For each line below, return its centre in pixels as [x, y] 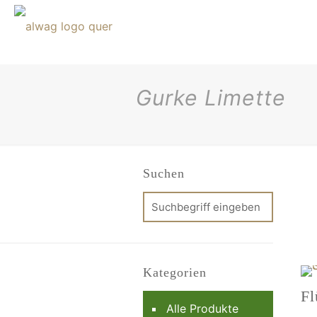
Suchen [164, 173]
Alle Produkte [202, 309]
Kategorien [175, 272]
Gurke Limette [211, 98]
